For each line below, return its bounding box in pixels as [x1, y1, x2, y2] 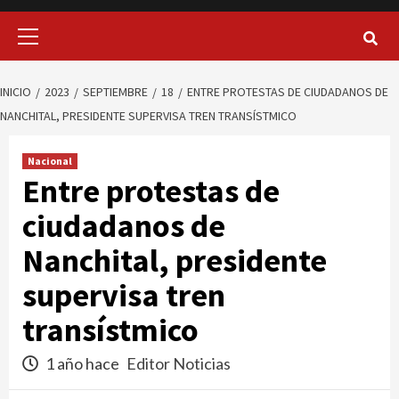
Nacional [28, 154, 72, 168]
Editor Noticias [126, 354, 231, 374]
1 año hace [43, 354, 122, 374]
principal [22, 46, 77, 64]
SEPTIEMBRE [83, 84, 148, 101]
